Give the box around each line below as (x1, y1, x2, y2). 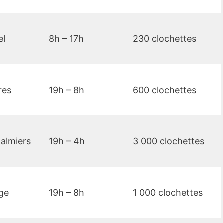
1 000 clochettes (133, 187, 203, 198)
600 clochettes (133, 85, 196, 96)
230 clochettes (133, 33, 196, 44)
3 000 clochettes (133, 136, 204, 147)
